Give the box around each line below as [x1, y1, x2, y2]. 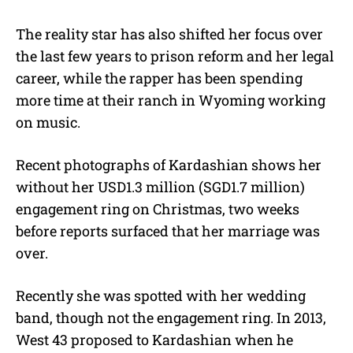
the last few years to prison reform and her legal [16, 46, 334, 65]
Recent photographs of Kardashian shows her [16, 154, 321, 174]
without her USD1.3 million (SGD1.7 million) [16, 176, 305, 196]
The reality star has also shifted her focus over [16, 24, 323, 43]
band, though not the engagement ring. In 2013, [16, 307, 326, 327]
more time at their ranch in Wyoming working [16, 90, 325, 110]
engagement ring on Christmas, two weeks [16, 199, 299, 218]
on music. [16, 112, 80, 132]
